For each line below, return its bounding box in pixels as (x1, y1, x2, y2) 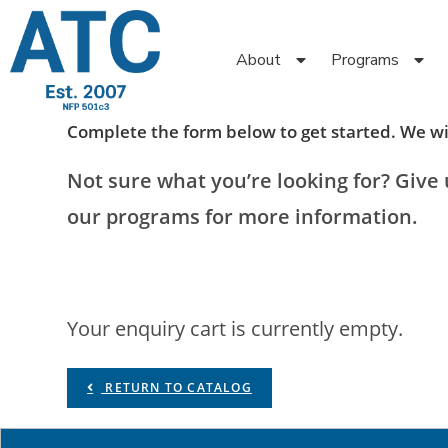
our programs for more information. (67, 203, 419, 231)
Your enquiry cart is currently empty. (67, 315, 404, 343)
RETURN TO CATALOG (101, 379, 252, 397)
